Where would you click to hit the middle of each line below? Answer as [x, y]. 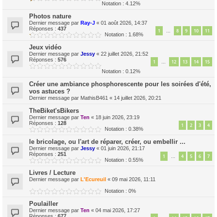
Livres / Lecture [52, 173]
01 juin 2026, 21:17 [123, 148]
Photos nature [50, 16]
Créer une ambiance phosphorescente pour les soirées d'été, [120, 84]
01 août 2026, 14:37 [124, 23]
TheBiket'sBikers [54, 111]
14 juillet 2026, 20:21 [138, 98]
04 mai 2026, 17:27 [118, 210]
